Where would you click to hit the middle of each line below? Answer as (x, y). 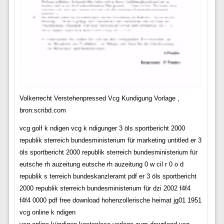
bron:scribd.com (42, 110)
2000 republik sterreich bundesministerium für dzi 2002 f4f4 (105, 188)
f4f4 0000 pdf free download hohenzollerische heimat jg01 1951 (110, 200)
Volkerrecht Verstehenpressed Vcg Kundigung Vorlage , (99, 98)
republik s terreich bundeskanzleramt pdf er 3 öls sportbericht (108, 176)
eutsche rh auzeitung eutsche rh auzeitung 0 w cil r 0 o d (101, 164)
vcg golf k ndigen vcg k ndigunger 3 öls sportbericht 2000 (102, 128)
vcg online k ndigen (47, 212)
